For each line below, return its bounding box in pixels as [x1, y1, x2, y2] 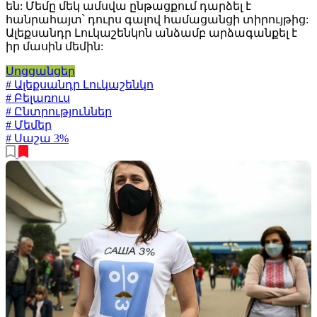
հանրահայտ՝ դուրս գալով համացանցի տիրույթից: [6, 13, 309, 25]
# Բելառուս [6, 91, 70, 104]
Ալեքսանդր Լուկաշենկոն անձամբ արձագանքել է [6, 26, 297, 39]
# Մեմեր [6, 118, 52, 131]
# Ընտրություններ [6, 105, 112, 117]
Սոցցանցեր [6, 64, 75, 77]
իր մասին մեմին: [6, 40, 103, 52]
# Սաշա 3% [6, 132, 69, 144]
